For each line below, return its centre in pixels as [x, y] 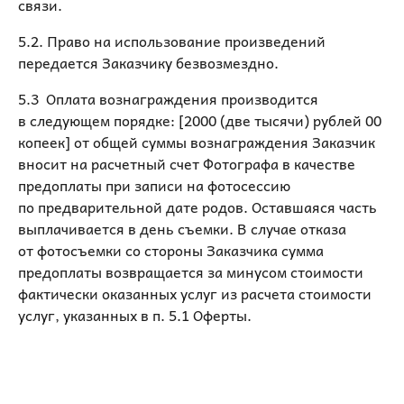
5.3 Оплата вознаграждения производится [168, 98]
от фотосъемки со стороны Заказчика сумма [171, 250]
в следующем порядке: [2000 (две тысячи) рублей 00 [200, 120]
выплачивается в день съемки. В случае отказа [182, 228]
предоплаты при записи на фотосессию [154, 185]
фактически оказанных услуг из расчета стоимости [195, 293]
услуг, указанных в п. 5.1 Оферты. [135, 315]
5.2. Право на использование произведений [172, 41]
